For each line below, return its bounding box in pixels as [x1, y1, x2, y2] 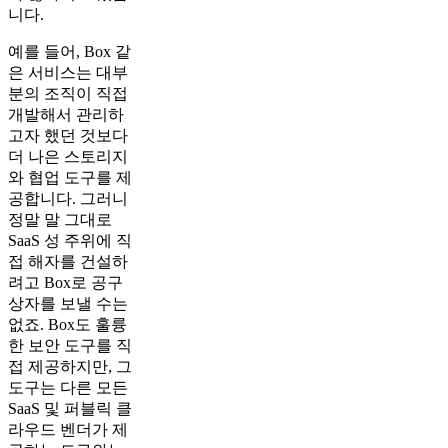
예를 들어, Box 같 [8, 42, 131, 60]
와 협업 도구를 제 [8, 168, 132, 186]
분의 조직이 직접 [8, 84, 128, 102]
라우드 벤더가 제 [8, 420, 128, 438]
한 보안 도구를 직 [8, 336, 132, 354]
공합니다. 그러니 [8, 189, 128, 207]
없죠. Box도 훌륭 [8, 315, 127, 333]
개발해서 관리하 [8, 105, 124, 123]
